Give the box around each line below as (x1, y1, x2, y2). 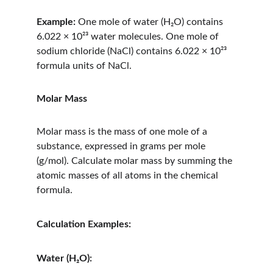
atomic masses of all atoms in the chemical (37, 171, 221, 180)
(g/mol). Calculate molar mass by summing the (37, 156, 235, 166)
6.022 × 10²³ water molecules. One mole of (37, 32, 221, 41)
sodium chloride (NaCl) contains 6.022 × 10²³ (37, 46, 229, 56)
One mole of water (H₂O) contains (76, 17, 225, 27)
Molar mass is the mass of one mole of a (37, 127, 210, 136)
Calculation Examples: (37, 219, 131, 229)
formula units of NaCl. (37, 61, 132, 71)
